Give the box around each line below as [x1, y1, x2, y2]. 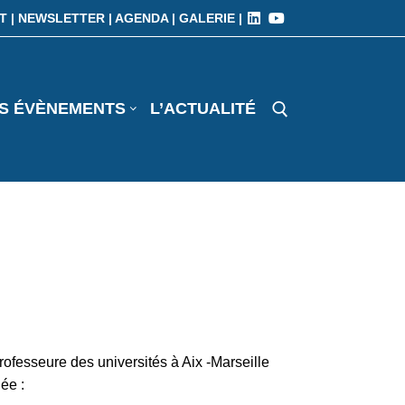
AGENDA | [114, 11, 179, 25]
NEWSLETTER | [17, 11, 115, 25]
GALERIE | [178, 11, 242, 25]
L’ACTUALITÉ [150, 99, 256, 118]
